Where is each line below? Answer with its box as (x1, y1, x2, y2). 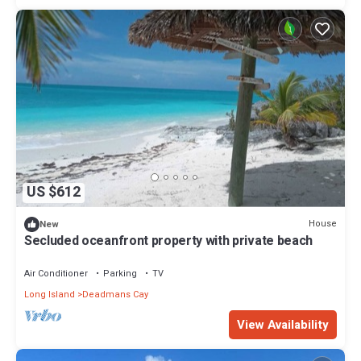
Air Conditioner (24, 266, 88, 280)
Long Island (24, 287, 75, 301)
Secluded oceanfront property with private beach (24, 230, 313, 251)
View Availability (237, 315, 329, 334)
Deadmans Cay (82, 287, 148, 301)
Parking (103, 266, 137, 280)
